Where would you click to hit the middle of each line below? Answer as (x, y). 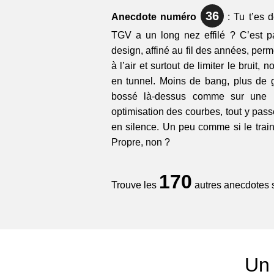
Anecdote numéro (156, 17)
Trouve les (135, 185)
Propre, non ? (140, 143)
